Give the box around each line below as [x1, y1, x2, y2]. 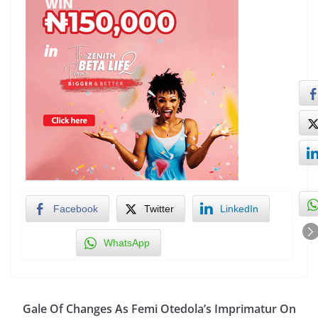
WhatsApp [104, 237, 150, 249]
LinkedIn [220, 203, 258, 215]
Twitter [144, 203, 174, 215]
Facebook [53, 203, 98, 215]
